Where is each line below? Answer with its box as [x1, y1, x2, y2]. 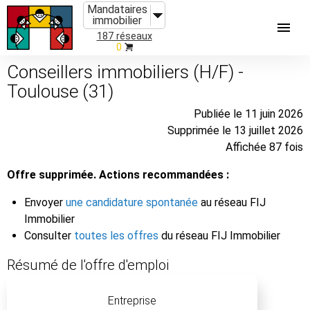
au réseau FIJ [198, 195, 266, 209]
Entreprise [108, 293, 157, 307]
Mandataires [87, 3, 147, 16]
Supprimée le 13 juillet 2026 [167, 123, 303, 137]
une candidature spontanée [66, 195, 198, 209]
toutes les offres [74, 228, 158, 242]
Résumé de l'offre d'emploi [7, 256, 169, 273]
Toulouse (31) [7, 81, 113, 102]
